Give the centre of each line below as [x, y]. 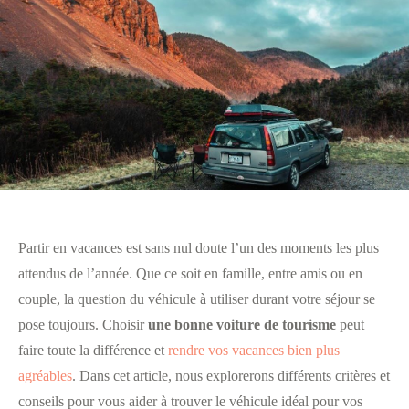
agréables [45, 375]
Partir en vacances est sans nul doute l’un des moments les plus [199, 247]
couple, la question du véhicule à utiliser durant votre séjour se [197, 299]
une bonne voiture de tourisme [242, 324]
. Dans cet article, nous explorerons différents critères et [231, 375]
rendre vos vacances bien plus [254, 350]
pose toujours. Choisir [83, 324]
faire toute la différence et [93, 350]
